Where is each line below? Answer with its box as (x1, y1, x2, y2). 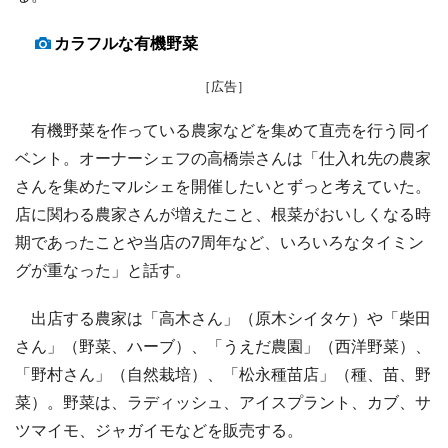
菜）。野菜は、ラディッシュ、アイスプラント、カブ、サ (15, 391, 431, 412)
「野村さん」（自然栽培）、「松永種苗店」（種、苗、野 (15, 363, 431, 384)
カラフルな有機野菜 (54, 32, 198, 53)
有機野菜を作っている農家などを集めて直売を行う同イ (15, 119, 431, 140)
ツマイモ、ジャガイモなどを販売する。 (15, 419, 303, 440)
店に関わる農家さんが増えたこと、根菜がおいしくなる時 (15, 203, 431, 224)
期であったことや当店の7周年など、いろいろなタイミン (15, 231, 424, 252)
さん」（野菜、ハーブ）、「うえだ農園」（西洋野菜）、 (15, 335, 431, 356)
